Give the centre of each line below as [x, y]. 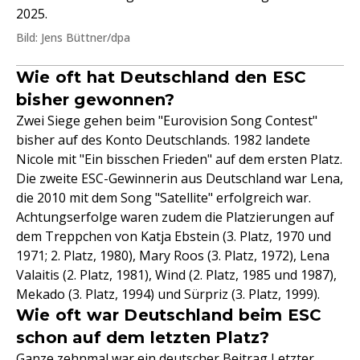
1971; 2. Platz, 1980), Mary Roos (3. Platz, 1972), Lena [173, 256]
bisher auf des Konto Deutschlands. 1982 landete [163, 140]
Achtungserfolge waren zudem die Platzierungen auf [175, 217]
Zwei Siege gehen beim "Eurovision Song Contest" [167, 121]
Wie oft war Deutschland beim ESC [169, 315]
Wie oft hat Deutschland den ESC [162, 77]
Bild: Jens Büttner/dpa [73, 37]
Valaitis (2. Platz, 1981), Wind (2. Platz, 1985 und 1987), [176, 275]
